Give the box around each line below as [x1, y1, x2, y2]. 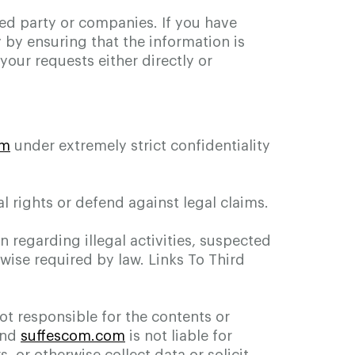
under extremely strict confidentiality [10, 139, 270, 153]
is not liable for [125, 329, 232, 343]
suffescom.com [21, 329, 125, 343]
